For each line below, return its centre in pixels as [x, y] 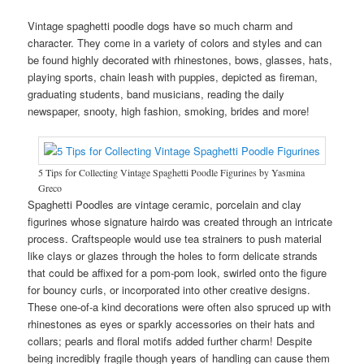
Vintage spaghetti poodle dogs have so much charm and [160, 26]
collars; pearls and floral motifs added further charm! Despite [170, 341]
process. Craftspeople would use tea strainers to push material [175, 239]
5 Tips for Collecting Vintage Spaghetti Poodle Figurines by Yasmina [171, 173]
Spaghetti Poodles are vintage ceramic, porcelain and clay [165, 205]
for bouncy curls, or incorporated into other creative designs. [169, 290]
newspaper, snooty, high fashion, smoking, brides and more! [169, 111]
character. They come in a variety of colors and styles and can [175, 43]
